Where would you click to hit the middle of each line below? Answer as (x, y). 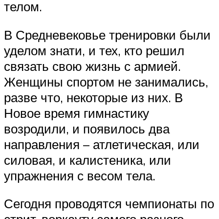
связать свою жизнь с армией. (92, 66)
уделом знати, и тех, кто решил (94, 50)
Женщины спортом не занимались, (106, 81)
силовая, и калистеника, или (88, 160)
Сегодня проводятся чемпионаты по (109, 204)
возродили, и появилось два (87, 128)
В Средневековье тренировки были (107, 34)
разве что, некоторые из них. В (93, 97)
